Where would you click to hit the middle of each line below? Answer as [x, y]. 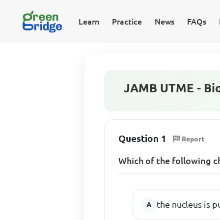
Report [193, 139]
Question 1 [143, 138]
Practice [127, 22]
